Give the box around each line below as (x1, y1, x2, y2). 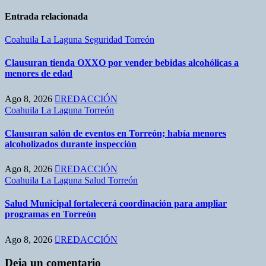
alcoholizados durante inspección (5, 138, 137, 149)
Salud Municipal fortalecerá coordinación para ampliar (5, 198, 227, 209)
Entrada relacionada (5, 11, 88, 21)
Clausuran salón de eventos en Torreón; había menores (5, 128, 226, 138)
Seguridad (84, 34, 125, 45)
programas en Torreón (5, 209, 96, 220)
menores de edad (5, 68, 72, 79)
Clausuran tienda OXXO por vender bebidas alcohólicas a (5, 58, 239, 68)
